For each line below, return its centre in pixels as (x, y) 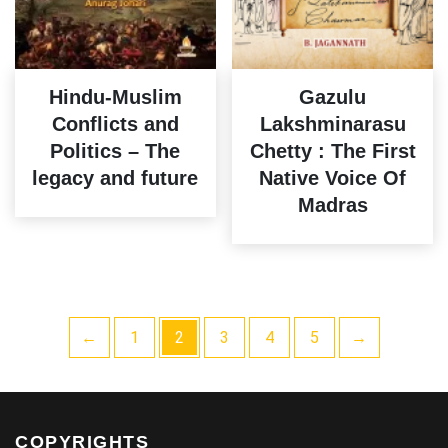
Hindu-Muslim (115, 97)
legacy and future (115, 178)
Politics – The (115, 151)
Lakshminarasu (332, 124)
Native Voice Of (333, 178)
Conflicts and (115, 124)
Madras (332, 205)
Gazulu (333, 97)
